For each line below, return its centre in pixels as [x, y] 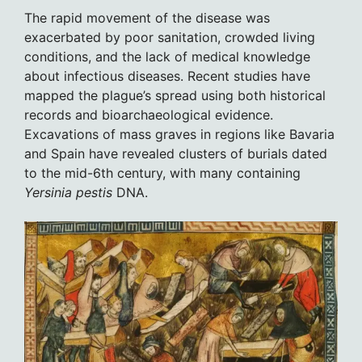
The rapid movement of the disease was [147, 17]
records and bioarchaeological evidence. [149, 114]
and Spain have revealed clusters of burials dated [176, 153]
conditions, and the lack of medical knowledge [167, 56]
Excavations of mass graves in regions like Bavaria [179, 134]
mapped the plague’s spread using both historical [175, 95]
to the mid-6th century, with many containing [162, 173]
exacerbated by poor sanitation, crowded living [170, 37]
